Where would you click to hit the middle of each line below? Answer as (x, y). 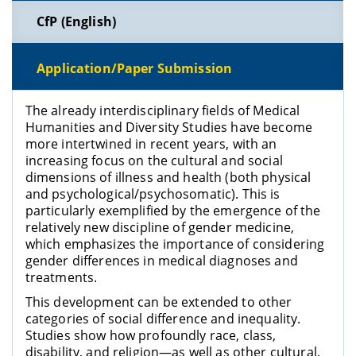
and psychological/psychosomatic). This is (153, 194)
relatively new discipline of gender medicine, (160, 228)
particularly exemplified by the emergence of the (173, 211)
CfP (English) (77, 22)
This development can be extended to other (159, 302)
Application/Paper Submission (135, 69)
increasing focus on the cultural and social (154, 161)
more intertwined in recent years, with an (151, 144)
